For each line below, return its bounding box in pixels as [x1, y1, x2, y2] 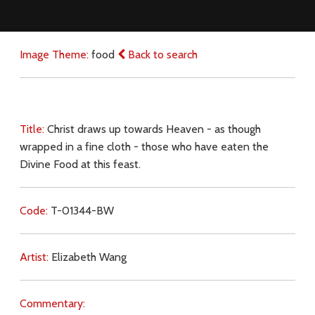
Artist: [19, 250, 51, 264]
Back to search [124, 48, 198, 62]
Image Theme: [19, 48, 91, 62]
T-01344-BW [50, 204, 114, 218]
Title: [19, 122, 47, 136]
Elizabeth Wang [51, 250, 127, 264]
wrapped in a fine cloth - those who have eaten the [19, 140, 269, 154]
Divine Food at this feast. [19, 157, 141, 172]
